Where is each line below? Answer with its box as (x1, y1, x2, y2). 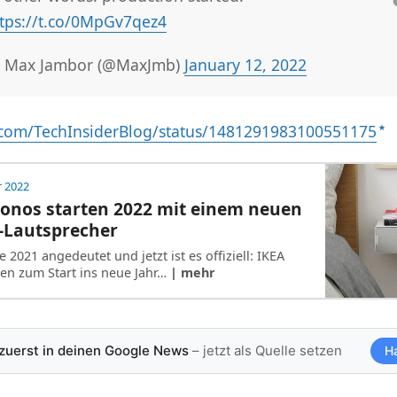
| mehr (169, 264, 215, 282)
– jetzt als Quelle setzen (188, 341, 342, 359)
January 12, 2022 (183, 54, 307, 76)
